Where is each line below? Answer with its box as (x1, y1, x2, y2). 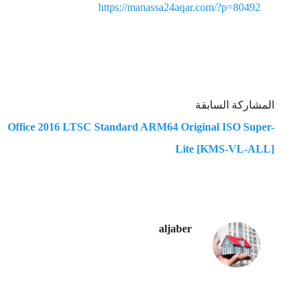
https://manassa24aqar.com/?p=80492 (98, 1, 261, 14)
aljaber (159, 223, 192, 235)
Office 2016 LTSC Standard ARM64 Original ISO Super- (8, 121, 274, 133)
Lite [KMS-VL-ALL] (175, 143, 274, 155)
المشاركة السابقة (195, 99, 274, 111)
